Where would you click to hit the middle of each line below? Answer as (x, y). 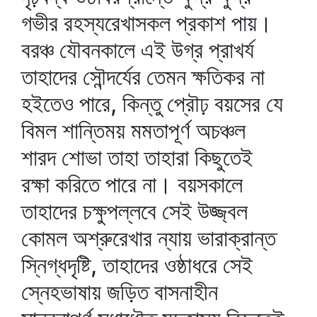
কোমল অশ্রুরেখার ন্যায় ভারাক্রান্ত (149, 238)
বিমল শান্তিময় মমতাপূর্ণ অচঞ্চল (133, 131)
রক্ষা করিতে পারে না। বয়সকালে (132, 184)
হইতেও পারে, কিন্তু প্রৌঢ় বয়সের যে (152, 104)
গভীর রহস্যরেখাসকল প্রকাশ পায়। (147, 23)
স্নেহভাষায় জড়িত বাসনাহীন (120, 292)
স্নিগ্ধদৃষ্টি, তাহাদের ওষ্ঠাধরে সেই (137, 265)
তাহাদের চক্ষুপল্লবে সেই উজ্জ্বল (134, 211)
